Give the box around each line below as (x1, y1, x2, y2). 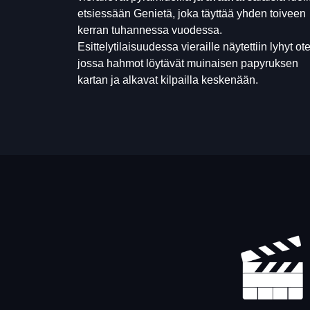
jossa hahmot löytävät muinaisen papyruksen (77, 57, 298, 69)
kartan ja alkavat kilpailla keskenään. (77, 74, 258, 86)
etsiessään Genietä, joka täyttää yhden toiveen (77, 8, 306, 19)
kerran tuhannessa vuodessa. (77, 24, 222, 36)
